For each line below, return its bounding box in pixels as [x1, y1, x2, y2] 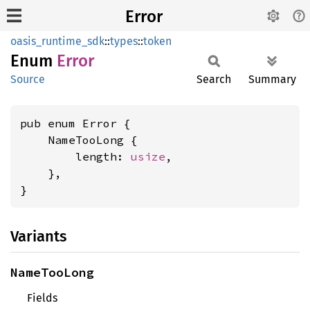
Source [10, 73, 45, 86]
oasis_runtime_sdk [10, 35, 104, 48]
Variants [10, 227, 66, 246]
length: [20, 149, 131, 163]
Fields [27, 291, 57, 304]
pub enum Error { [20, 116, 131, 130]
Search [197, 73, 231, 86]
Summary [248, 73, 296, 86]
